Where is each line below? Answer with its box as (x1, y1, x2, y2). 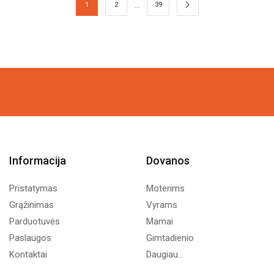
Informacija (9, 154, 66, 167)
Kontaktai (9, 248, 47, 260)
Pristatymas (9, 182, 57, 194)
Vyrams (146, 199, 177, 210)
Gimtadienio (146, 232, 194, 243)
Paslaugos (9, 232, 51, 243)
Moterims (146, 182, 185, 194)
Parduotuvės (9, 215, 60, 227)
